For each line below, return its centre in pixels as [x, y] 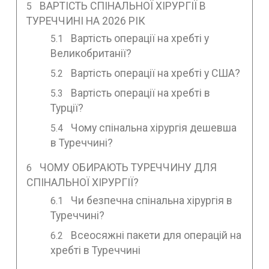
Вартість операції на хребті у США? [156, 74]
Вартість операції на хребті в [141, 93]
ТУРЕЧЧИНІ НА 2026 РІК [86, 21]
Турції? [67, 108]
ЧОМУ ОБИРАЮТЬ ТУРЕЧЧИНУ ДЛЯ [128, 168]
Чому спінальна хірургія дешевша [154, 128]
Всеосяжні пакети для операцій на [156, 236]
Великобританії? [91, 54]
